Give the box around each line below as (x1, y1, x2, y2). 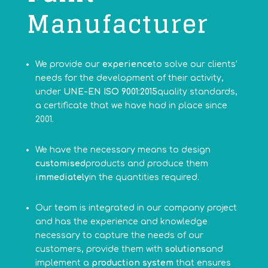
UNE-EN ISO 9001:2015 (63, 87, 157, 97)
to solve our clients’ (152, 60, 237, 69)
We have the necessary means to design (35, 145, 211, 155)
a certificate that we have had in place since (35, 101, 227, 111)
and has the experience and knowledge (35, 217, 208, 227)
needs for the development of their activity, (35, 74, 224, 83)
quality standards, (157, 87, 237, 97)
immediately (35, 173, 89, 182)
